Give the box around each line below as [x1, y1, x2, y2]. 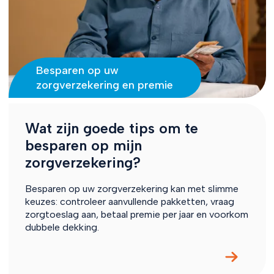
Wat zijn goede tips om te [24, 119, 198, 137]
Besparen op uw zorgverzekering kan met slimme [24, 182, 239, 194]
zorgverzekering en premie [35, 78, 173, 92]
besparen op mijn [24, 136, 142, 154]
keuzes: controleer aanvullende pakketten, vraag [24, 195, 234, 207]
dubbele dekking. [24, 221, 99, 233]
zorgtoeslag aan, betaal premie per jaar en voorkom [24, 208, 248, 220]
